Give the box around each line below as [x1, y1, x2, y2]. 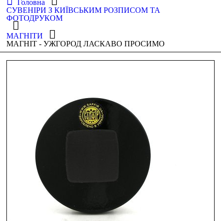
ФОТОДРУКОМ [6, 14, 63, 22]
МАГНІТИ [6, 32, 43, 40]
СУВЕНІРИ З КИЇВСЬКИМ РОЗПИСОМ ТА [6, 6, 161, 14]
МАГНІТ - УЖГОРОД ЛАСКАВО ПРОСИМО [6, 39, 165, 48]
